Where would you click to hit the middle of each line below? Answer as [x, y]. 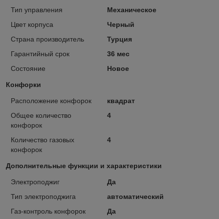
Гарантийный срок [40, 54]
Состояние [28, 68]
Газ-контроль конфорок [48, 211]
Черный [120, 24]
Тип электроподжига [43, 196]
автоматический [135, 196]
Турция [119, 39]
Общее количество [41, 115]
